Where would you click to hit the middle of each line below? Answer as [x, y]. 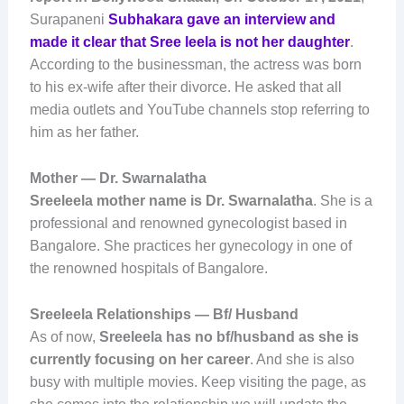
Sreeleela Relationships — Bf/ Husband [164, 314]
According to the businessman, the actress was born [195, 65]
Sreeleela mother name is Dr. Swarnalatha [171, 200]
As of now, [64, 336]
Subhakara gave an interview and [221, 20]
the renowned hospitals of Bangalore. [150, 268]
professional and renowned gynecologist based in [188, 223]
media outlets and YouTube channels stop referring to [199, 110]
